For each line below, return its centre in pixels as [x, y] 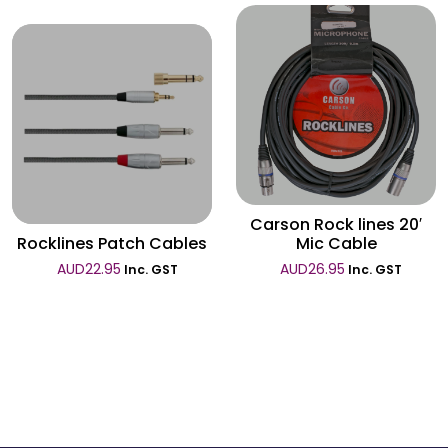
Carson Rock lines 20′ [336, 224]
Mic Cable [336, 243]
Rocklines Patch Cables [112, 243]
